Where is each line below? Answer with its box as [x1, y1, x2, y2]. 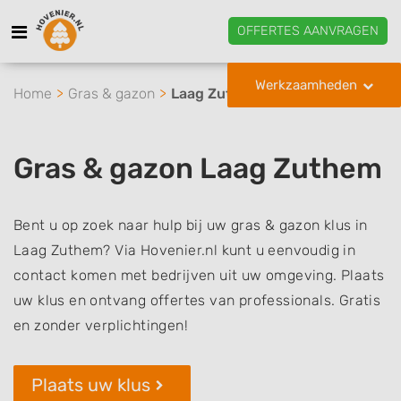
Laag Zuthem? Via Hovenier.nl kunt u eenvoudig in [13, 242, 356, 259]
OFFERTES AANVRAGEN [237, 22, 379, 38]
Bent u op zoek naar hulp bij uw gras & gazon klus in [13, 217, 368, 234]
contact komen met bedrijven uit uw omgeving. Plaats [13, 267, 385, 284]
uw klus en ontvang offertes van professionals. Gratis [13, 292, 381, 309]
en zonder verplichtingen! [13, 317, 188, 334]
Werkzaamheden [255, 77, 357, 93]
